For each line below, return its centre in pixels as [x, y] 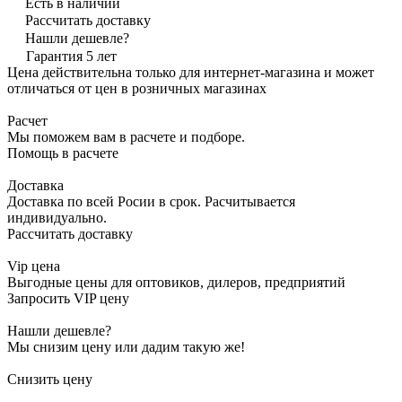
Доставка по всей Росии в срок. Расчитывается [151, 201]
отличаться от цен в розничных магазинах [137, 88]
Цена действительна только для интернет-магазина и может [191, 72]
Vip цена [34, 266]
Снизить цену [50, 379]
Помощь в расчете [63, 153]
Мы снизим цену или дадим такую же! [126, 346]
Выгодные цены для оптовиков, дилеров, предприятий [176, 282]
